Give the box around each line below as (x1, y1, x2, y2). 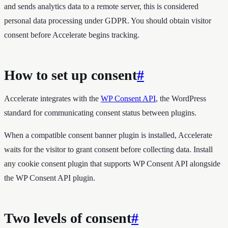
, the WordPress (156, 94, 206, 103)
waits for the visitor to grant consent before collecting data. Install (4, 145, 213, 154)
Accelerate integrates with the (4, 94, 101, 103)
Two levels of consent (4, 210, 131, 226)
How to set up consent (4, 67, 137, 83)
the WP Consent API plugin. (4, 173, 95, 182)
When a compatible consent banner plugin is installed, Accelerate (4, 130, 212, 139)
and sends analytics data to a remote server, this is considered (4, 2, 198, 11)
